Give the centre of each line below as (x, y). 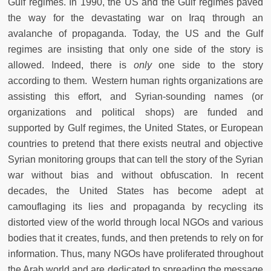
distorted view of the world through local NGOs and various (135, 223)
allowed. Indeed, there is (71, 65)
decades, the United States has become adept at (135, 191)
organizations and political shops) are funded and (135, 113)
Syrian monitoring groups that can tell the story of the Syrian (135, 160)
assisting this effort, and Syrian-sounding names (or (135, 97)
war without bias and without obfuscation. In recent (135, 175)
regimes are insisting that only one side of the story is (135, 50)
